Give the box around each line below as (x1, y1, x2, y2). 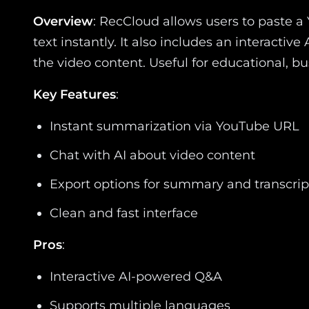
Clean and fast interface (50, 205, 198, 221)
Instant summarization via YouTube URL (50, 118, 299, 134)
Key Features (33, 86, 116, 102)
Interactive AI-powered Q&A (50, 268, 222, 284)
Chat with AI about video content (50, 147, 255, 163)
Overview (33, 13, 93, 29)
